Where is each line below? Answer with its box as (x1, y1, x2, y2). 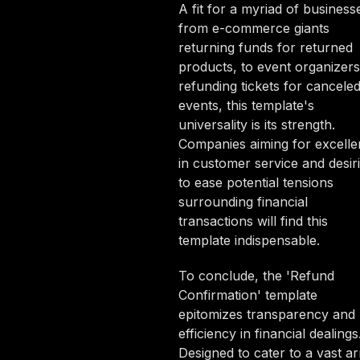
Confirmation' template (178, 286, 317, 303)
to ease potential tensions (178, 174, 333, 190)
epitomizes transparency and (178, 305, 355, 322)
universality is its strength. (178, 116, 335, 133)
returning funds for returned (178, 39, 353, 55)
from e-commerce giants (178, 19, 329, 36)
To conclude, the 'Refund (178, 267, 334, 284)
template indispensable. (178, 231, 320, 248)
